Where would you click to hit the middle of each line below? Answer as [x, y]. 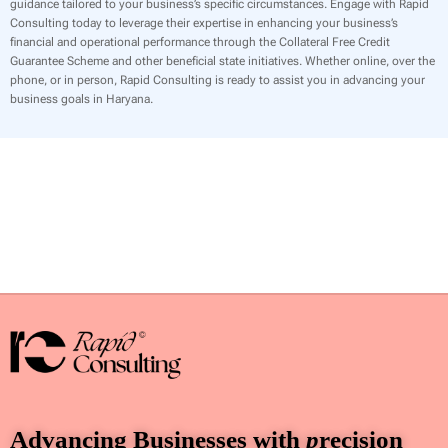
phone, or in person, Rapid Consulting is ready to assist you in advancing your [217, 79]
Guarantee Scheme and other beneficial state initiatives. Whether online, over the [222, 60]
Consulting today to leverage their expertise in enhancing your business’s [204, 22]
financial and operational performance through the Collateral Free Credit [200, 41]
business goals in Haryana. [81, 98]
